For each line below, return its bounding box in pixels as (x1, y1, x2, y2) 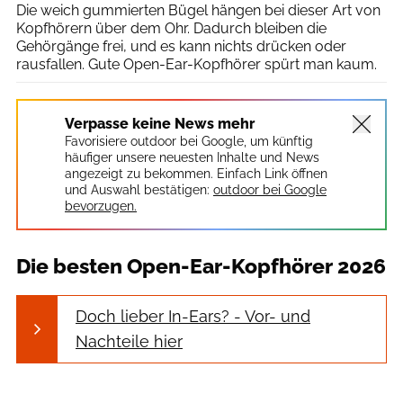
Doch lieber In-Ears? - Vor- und (76, 306, 310, 326)
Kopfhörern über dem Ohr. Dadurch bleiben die (16, 19, 327, 37)
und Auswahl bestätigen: (65, 182, 210, 197)
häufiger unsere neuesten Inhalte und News (65, 149, 319, 165)
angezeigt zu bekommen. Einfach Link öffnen (65, 166, 327, 181)
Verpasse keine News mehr (65, 114, 255, 132)
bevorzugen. (65, 198, 137, 213)
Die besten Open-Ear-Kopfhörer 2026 (16, 254, 386, 278)
